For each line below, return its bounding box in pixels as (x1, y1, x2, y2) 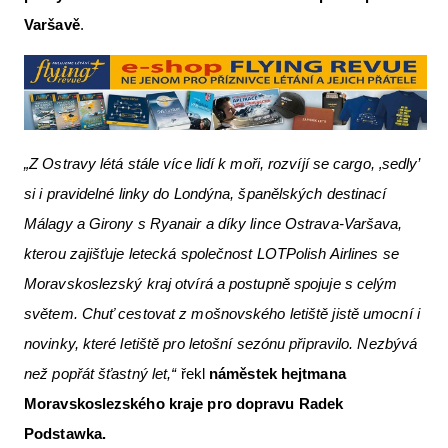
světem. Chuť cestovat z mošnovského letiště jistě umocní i (24, 304, 420, 322)
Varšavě (24, 16, 80, 34)
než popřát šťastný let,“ (24, 364, 177, 382)
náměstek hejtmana (209, 364, 346, 382)
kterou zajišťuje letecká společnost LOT (24, 244, 286, 262)
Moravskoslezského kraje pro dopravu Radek (24, 394, 344, 412)
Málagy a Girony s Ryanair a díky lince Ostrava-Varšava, (24, 214, 403, 232)
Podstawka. (24, 424, 106, 442)
